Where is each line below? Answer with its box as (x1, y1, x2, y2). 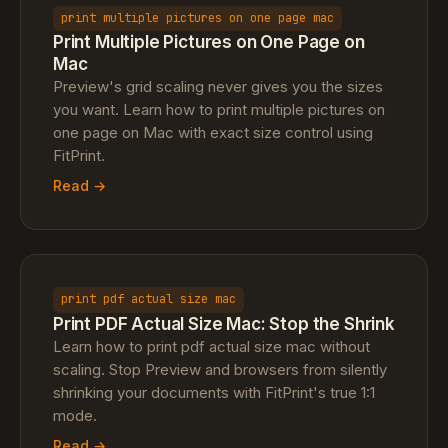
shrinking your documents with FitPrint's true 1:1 (53, 382, 375, 402)
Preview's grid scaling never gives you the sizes (53, 77, 383, 97)
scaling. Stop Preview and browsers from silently (53, 359, 387, 379)
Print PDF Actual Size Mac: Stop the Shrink (53, 313, 395, 334)
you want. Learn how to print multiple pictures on (53, 100, 385, 120)
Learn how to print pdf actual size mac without (53, 336, 370, 356)
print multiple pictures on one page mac (61, 9, 334, 26)
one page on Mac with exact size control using (53, 123, 373, 143)
